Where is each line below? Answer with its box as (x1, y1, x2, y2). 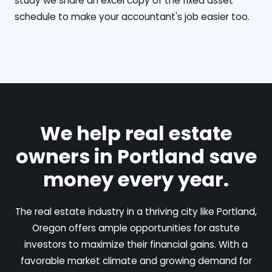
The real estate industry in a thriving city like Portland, (15, 205, 257, 218)
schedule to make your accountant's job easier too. (15, 10, 250, 23)
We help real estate (40, 119, 232, 147)
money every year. (43, 165, 229, 193)
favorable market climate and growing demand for (20, 254, 252, 267)
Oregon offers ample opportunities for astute (32, 221, 240, 234)
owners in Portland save (15, 142, 257, 170)
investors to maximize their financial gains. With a (24, 237, 248, 251)
